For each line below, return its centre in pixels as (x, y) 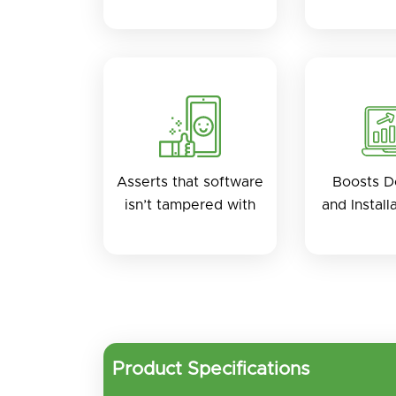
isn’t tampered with (190, 205)
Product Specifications (211, 369)
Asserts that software (190, 182)
